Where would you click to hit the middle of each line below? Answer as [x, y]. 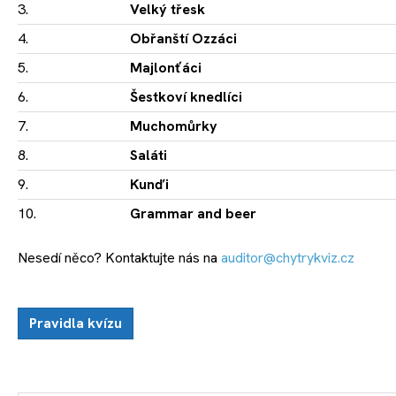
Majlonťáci [166, 68]
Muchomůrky [174, 126]
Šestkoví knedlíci [186, 97]
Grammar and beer [193, 214]
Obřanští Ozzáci [183, 39]
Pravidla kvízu [76, 324]
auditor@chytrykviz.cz [288, 258]
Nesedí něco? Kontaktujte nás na [119, 258]
